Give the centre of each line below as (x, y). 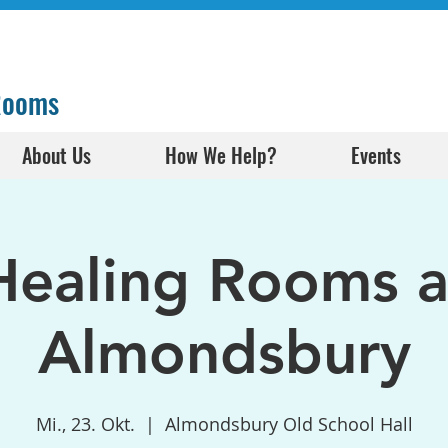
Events (375, 155)
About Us (56, 155)
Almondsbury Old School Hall (288, 424)
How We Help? (221, 155)
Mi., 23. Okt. (85, 424)
